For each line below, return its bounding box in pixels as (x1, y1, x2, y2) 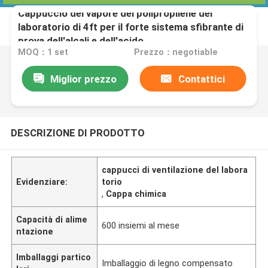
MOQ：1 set (18, 47, 69, 57)
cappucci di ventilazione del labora (102, 165, 248, 175)
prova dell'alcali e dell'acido (18, 34, 144, 47)
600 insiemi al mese (102, 220, 180, 230)
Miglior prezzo (50, 72, 117, 85)
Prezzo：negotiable (133, 47, 218, 57)
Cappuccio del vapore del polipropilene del (18, 7, 213, 19)
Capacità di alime (16, 214, 88, 224)
